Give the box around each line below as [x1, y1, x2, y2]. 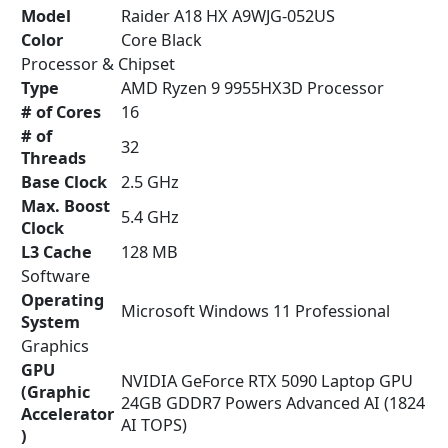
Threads [21, 147, 86, 170]
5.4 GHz [121, 206, 179, 229]
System [21, 311, 80, 334]
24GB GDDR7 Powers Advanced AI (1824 [121, 392, 425, 415]
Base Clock [21, 171, 107, 194]
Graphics [21, 335, 89, 358]
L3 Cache [21, 241, 92, 264]
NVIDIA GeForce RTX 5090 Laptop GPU [121, 370, 413, 393]
